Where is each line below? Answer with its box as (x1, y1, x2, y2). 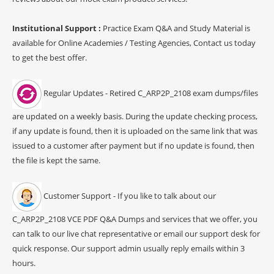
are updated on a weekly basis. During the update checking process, (12, 110, 257, 122)
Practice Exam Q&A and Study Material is (103, 22, 250, 34)
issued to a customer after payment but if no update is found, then (12, 139, 254, 151)
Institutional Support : (12, 22, 103, 34)
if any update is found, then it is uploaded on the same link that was (12, 125, 257, 136)
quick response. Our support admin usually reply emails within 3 (12, 242, 245, 254)
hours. (12, 257, 35, 268)
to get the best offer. (12, 51, 87, 63)
